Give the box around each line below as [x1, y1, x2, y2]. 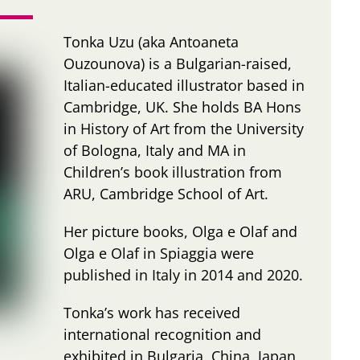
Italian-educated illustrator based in [63, 75, 305, 95]
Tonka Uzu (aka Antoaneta [63, 31, 239, 51]
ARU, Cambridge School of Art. [63, 183, 269, 203]
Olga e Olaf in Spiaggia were [63, 243, 255, 263]
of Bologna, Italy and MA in [63, 140, 247, 160]
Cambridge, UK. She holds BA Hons [63, 96, 302, 117]
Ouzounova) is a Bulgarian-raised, [63, 53, 292, 73]
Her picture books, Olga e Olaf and [63, 221, 298, 241]
